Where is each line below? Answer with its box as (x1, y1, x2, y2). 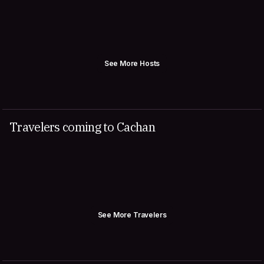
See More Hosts (104, 59, 160, 68)
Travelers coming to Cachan (9, 119, 155, 135)
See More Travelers (97, 210, 167, 219)
